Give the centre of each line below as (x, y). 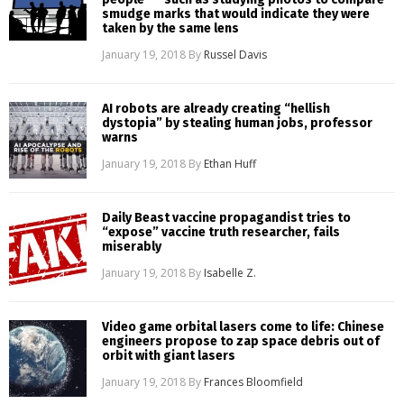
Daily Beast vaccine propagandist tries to (227, 217)
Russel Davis (236, 54)
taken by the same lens (171, 28)
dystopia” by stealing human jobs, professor (238, 123)
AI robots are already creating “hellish (216, 108)
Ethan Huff (230, 163)
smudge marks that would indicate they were (236, 14)
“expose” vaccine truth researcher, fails (221, 232)
